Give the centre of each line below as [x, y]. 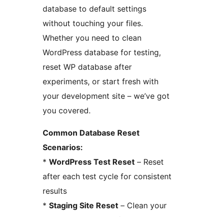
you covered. [67, 110]
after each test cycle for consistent [107, 176]
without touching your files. [93, 23]
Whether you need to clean [92, 38]
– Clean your [142, 205]
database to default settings [94, 8]
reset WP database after [87, 67]
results [55, 191]
